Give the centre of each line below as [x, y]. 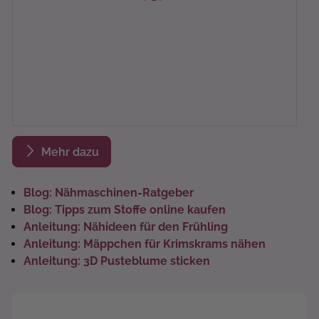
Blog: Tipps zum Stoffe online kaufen [125, 210]
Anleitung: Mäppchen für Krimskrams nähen [145, 244]
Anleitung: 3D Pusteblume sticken [117, 261]
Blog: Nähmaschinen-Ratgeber [109, 193]
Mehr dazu [70, 152]
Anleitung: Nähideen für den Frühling [126, 227]
